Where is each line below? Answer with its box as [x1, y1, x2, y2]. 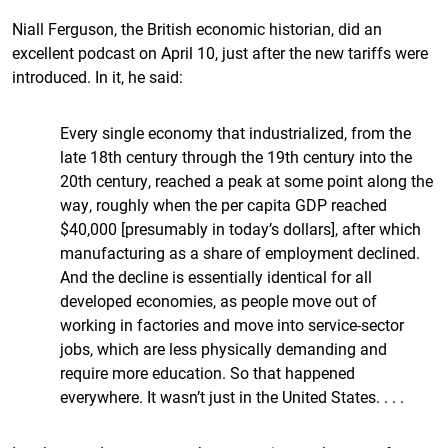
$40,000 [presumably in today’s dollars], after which [60, 218, 421, 239]
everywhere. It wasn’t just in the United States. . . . [60, 386, 404, 407]
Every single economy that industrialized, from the [60, 122, 411, 143]
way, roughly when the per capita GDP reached [60, 194, 387, 215]
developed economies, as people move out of [60, 290, 377, 311]
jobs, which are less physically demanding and [60, 338, 387, 359]
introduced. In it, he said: [12, 66, 183, 87]
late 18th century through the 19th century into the [60, 146, 412, 167]
